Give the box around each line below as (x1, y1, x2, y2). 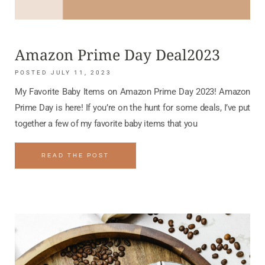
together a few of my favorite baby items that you (15, 118, 198, 130)
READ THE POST (41, 153, 109, 159)
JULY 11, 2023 (48, 69, 112, 76)
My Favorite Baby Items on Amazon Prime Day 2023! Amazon (15, 86, 250, 98)
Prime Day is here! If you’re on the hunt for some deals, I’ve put (15, 102, 250, 114)
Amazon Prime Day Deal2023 (15, 44, 220, 65)
